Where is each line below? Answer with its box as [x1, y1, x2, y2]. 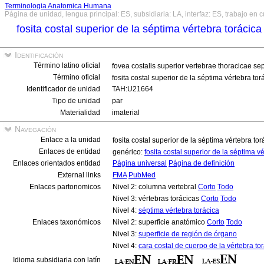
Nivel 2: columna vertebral [113, 183, 198, 191]
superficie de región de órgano [138, 230, 237, 238]
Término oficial [53, 73, 100, 81]
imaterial [112, 108, 140, 117]
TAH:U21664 [112, 85, 153, 93]
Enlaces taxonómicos [32, 218, 101, 226]
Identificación [12, 50, 63, 60]
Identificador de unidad [27, 85, 100, 93]
